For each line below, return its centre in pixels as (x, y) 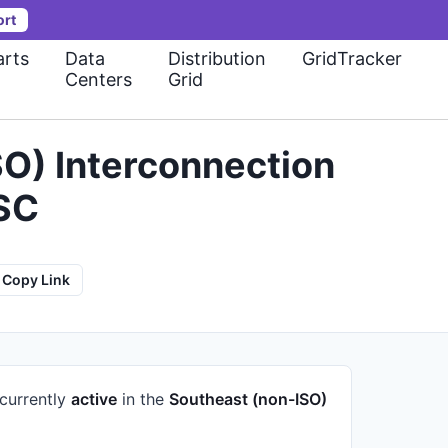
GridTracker (352, 58)
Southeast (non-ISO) (248, 399)
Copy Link (36, 279)
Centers (98, 79)
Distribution (217, 58)
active (94, 399)
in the (143, 399)
